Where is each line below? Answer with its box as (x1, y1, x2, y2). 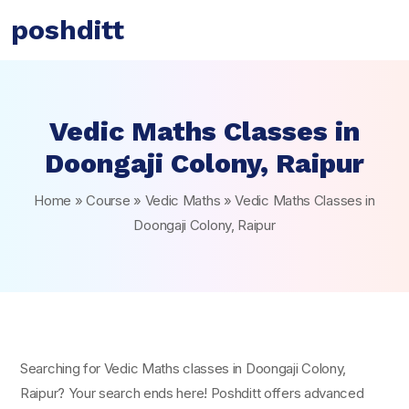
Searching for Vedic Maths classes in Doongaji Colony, (20, 360, 347, 377)
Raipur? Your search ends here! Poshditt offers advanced (20, 384, 364, 402)
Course (86, 192, 131, 209)
